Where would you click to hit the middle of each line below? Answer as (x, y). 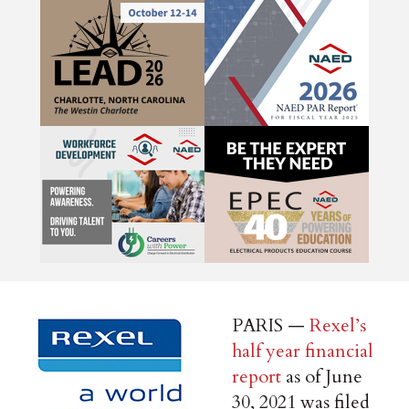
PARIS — (271, 326)
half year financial (303, 351)
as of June (322, 377)
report (257, 377)
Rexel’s (338, 326)
